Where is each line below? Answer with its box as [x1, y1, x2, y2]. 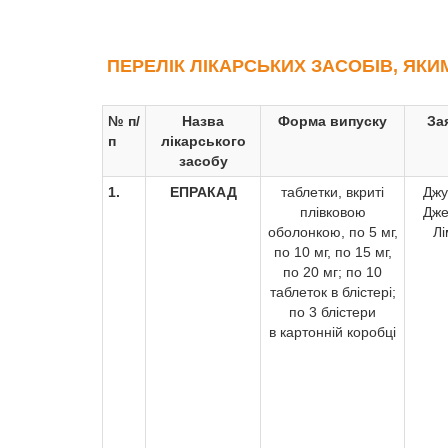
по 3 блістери [289, 304, 376, 320]
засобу [178, 153, 228, 169]
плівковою [299, 204, 366, 220]
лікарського [160, 133, 246, 149]
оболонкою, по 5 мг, [267, 224, 398, 240]
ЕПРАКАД [169, 184, 237, 200]
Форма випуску [278, 113, 387, 129]
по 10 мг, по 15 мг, [273, 244, 392, 260]
